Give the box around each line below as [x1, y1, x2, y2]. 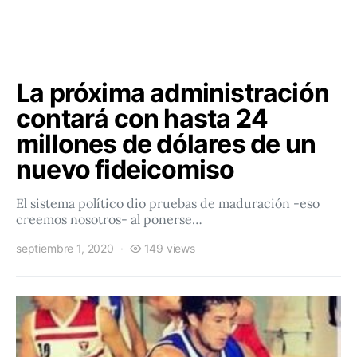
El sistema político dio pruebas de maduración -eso [16, 195, 320, 211]
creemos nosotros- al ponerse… [16, 211, 202, 227]
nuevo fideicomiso [16, 154, 235, 185]
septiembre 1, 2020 [16, 241, 114, 255]
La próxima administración [16, 77, 330, 108]
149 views [143, 241, 195, 255]
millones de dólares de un [16, 128, 316, 159]
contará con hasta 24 [16, 103, 268, 134]
